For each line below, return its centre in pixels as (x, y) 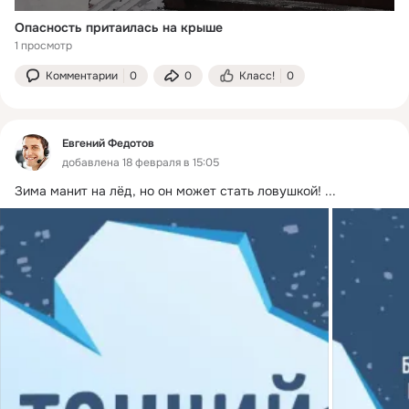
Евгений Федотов (108, 143)
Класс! (257, 75)
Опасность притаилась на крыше (119, 27)
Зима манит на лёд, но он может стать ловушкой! (168, 190)
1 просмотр (43, 45)
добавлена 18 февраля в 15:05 (141, 162)
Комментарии (82, 75)
